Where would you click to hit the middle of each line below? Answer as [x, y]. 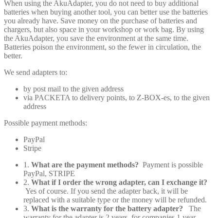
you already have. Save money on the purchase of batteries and [100, 20]
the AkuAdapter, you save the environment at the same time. [96, 38]
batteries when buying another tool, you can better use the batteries [106, 12]
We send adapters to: [36, 72]
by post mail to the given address [73, 89]
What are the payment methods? [87, 164]
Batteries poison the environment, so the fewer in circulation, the [102, 47]
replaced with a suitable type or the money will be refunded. [115, 200]
